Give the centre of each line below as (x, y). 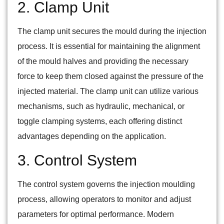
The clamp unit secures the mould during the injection (112, 31)
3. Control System (77, 160)
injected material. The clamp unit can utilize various (108, 91)
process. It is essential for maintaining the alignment (109, 46)
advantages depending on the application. (92, 136)
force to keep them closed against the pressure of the (110, 76)
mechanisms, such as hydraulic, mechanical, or (101, 106)
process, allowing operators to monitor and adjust (104, 199)
